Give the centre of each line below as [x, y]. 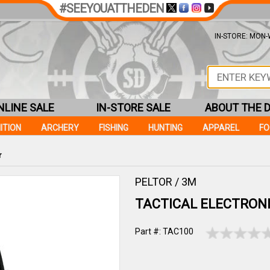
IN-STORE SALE [133, 108]
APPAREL [221, 128]
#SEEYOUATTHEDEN [111, 8]
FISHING [114, 128]
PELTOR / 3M [166, 182]
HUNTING [165, 128]
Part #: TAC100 [164, 231]
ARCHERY [60, 128]
